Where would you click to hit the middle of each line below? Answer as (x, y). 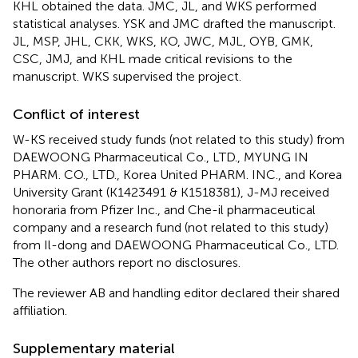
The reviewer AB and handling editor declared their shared (176, 292)
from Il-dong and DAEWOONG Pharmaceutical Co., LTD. (176, 245)
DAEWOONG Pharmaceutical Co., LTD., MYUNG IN (161, 157)
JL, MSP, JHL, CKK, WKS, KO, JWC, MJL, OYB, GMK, (163, 41)
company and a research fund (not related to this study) (171, 227)
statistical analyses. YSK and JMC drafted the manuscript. (174, 23)
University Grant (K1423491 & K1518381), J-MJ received (171, 192)
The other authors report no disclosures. (127, 262)
